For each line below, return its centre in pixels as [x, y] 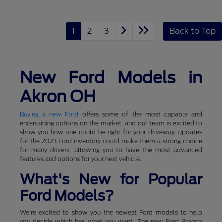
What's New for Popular [111, 179]
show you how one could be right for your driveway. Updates [111, 132]
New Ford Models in [111, 77]
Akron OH [57, 96]
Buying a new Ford [49, 114]
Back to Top [193, 31]
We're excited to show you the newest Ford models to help [111, 212]
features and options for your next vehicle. [80, 159]
